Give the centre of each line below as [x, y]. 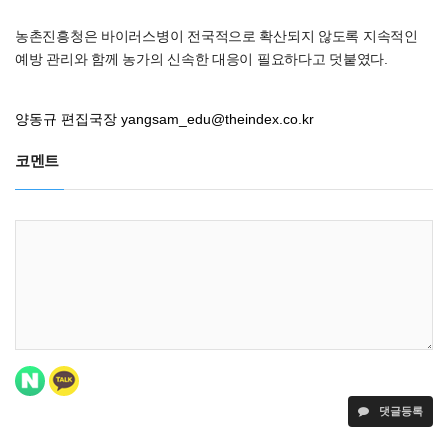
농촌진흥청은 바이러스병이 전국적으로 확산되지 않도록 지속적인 [216, 36]
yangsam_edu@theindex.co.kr [217, 119]
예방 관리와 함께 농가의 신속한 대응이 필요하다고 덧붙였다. [201, 59]
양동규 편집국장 [66, 119]
